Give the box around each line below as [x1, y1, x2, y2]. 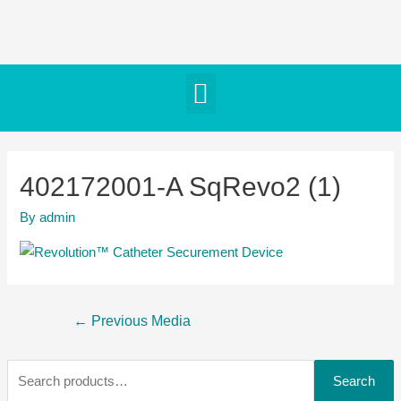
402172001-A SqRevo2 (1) [20, 171, 342, 201]
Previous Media [87, 312, 191, 328]
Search [333, 373, 376, 388]
